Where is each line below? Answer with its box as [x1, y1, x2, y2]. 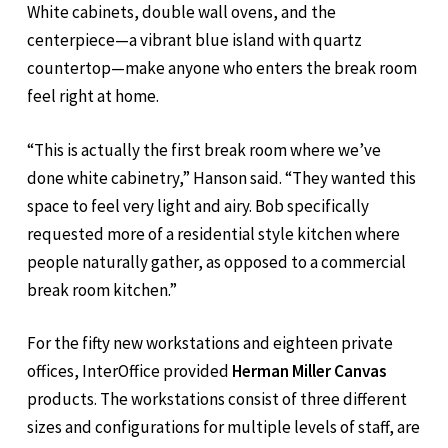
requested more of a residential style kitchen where [27, 222, 401, 245]
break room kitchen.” [27, 278, 178, 301]
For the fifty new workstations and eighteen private [27, 332, 394, 355]
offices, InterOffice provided [27, 360, 230, 383]
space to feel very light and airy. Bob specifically [27, 194, 370, 217]
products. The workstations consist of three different [27, 388, 408, 411]
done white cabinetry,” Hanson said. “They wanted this [27, 166, 417, 189]
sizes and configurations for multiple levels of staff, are [27, 416, 421, 439]
